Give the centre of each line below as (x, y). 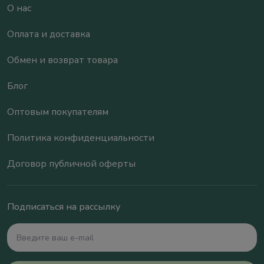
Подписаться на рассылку (64, 207)
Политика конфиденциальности (81, 138)
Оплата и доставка (49, 34)
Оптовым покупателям (58, 112)
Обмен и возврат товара (62, 60)
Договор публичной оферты (71, 164)
